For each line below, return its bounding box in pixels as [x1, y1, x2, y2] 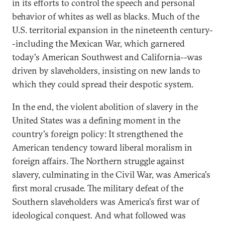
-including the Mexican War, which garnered [12, 38, 185, 49]
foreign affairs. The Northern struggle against [12, 155, 184, 167]
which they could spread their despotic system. [12, 78, 193, 90]
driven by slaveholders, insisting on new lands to [12, 65, 200, 76]
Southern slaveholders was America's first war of [12, 196, 199, 207]
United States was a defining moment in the [12, 115, 180, 126]
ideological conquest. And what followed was [12, 209, 186, 221]
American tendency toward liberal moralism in [12, 142, 192, 153]
